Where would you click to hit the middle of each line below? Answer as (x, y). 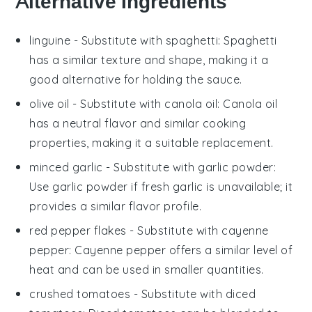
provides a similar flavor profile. (116, 206)
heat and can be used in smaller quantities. (147, 269)
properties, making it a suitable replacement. (151, 142)
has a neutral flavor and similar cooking (138, 123)
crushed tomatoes (80, 294)
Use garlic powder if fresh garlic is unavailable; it (161, 186)
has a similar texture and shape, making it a (149, 60)
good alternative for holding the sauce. (136, 79)
